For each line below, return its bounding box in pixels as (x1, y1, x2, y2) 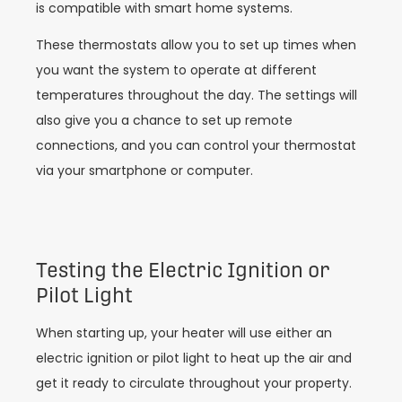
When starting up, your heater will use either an (36, 324, 332, 343)
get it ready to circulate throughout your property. (36, 374, 352, 393)
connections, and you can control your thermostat (36, 135, 356, 154)
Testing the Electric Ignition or (36, 258, 330, 283)
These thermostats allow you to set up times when (36, 35, 356, 54)
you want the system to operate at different (36, 60, 317, 79)
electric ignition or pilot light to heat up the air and (36, 349, 352, 368)
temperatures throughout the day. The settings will (36, 85, 357, 104)
